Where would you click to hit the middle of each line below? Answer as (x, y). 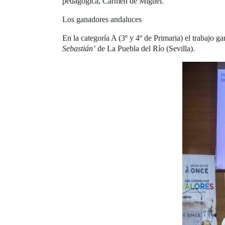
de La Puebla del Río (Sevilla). (145, 49)
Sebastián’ (79, 49)
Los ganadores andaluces (102, 20)
